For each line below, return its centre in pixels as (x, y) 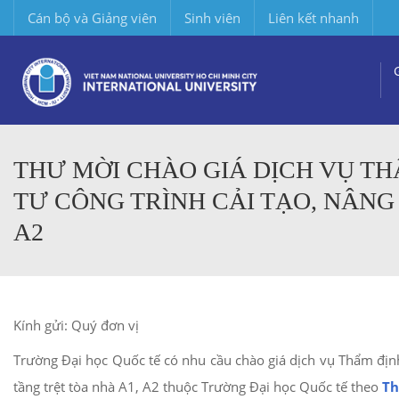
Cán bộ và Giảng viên (92, 18)
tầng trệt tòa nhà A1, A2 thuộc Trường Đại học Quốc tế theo (198, 387)
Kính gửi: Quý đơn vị (76, 325)
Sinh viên (212, 18)
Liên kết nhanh (313, 18)
